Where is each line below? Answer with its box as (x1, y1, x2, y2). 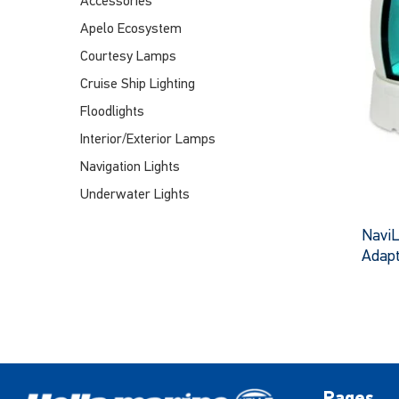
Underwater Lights (80, 188, 190, 202)
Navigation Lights (80, 160, 180, 175)
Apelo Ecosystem (80, 22, 182, 37)
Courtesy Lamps (80, 50, 176, 64)
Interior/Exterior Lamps (80, 133, 216, 147)
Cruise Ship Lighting (80, 77, 195, 92)
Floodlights (80, 105, 144, 119)
